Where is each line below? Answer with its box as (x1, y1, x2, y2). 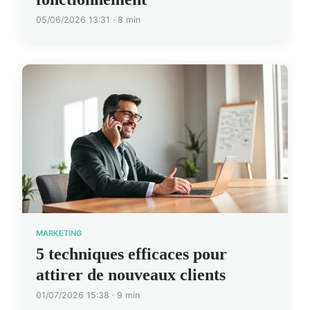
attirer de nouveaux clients (36, 265, 226, 284)
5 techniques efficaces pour (36, 244, 227, 263)
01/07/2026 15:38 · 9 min (36, 289, 140, 300)
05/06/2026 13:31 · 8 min (36, 15, 140, 26)
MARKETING (36, 228, 82, 239)
